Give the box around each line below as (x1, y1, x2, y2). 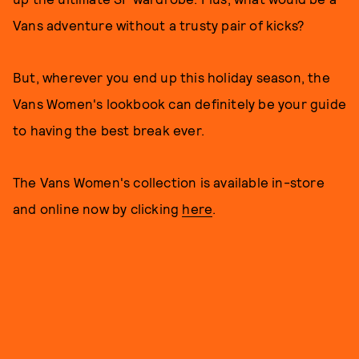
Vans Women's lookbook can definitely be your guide (13, 95, 347, 111)
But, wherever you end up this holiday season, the (13, 69, 330, 85)
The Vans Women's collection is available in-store (13, 174, 325, 190)
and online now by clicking (13, 200, 183, 216)
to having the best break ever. (13, 122, 204, 138)
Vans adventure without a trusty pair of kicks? (13, 17, 305, 33)
